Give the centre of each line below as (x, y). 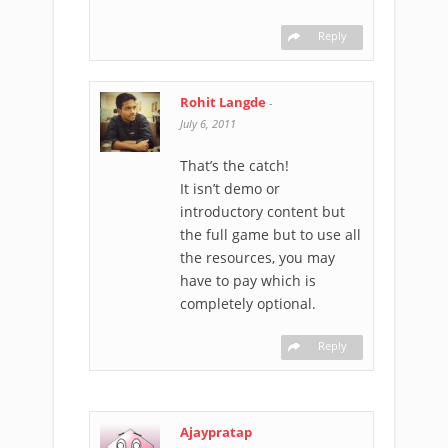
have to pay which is (248, 280)
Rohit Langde (224, 102)
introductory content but (262, 211)
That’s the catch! (234, 165)
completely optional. (248, 303)
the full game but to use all (270, 234)
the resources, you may (257, 257)
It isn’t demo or (230, 188)
